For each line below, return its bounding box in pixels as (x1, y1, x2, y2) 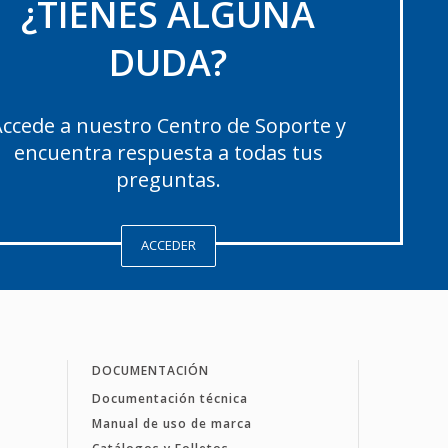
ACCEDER (140, 236, 196, 255)
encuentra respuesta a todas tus (13, 138, 323, 166)
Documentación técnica (91, 389, 248, 407)
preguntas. (115, 165, 221, 193)
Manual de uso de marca (91, 414, 252, 432)
